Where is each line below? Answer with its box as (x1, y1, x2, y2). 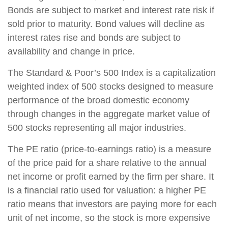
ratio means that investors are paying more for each (8, 198, 217, 209)
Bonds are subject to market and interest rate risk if (8, 5, 214, 15)
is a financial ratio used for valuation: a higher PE (8, 185, 206, 195)
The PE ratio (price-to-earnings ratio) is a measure (8, 144, 211, 154)
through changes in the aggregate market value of (8, 108, 210, 119)
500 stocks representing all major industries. (8, 122, 186, 133)
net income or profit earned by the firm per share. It (8, 171, 214, 182)
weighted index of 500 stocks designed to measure (8, 81, 213, 92)
